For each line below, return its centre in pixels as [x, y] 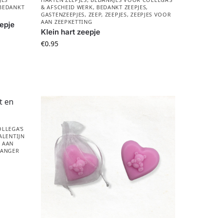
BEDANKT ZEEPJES [121, 7]
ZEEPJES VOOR [151, 15]
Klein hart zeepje [71, 32]
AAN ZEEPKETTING [67, 22]
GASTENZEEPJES [63, 15]
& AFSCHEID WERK [67, 7]
